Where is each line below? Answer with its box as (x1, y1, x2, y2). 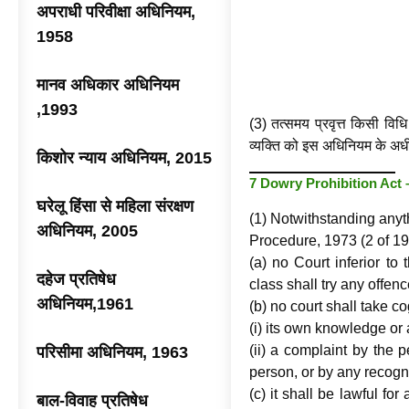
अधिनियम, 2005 (37, 222, 138, 240)
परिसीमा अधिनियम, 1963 (37, 343, 188, 362)
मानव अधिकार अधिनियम (37, 76, 179, 94)
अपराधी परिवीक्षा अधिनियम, (37, 3, 195, 21)
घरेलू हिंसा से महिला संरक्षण (37, 197, 194, 215)
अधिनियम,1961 (37, 295, 133, 313)
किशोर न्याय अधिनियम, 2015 (37, 149, 212, 167)
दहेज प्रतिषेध (37, 270, 116, 288)
